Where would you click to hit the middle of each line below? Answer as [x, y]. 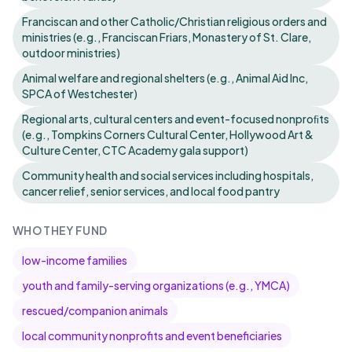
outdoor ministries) [71, 53]
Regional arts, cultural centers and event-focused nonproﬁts [176, 119]
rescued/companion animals [95, 310]
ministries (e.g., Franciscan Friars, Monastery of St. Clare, [167, 37]
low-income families [75, 260]
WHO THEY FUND [60, 230]
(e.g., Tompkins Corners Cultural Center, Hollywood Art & [168, 134]
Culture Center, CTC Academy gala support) [135, 150]
